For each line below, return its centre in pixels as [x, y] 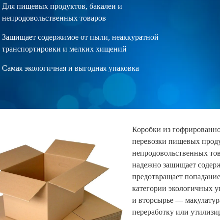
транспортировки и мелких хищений [64, 49]
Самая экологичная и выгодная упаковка [70, 68]
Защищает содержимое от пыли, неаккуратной [80, 37]
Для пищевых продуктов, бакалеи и [62, 6]
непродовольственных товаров [54, 18]
